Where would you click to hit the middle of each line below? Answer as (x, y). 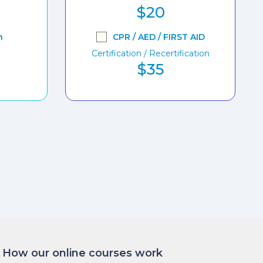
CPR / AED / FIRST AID (159, 37)
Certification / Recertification (150, 53)
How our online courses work (83, 253)
